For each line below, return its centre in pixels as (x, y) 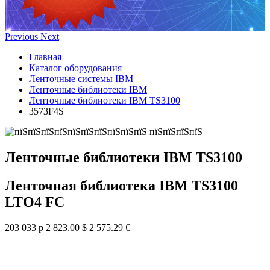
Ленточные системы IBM (81, 79)
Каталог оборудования (75, 68)
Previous (21, 36)
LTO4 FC (35, 202)
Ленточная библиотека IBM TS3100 (121, 185)
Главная (45, 57)
